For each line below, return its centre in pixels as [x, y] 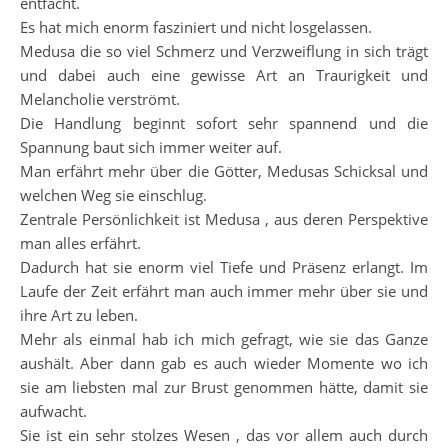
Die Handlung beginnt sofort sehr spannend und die [224, 123]
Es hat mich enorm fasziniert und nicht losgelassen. [196, 27]
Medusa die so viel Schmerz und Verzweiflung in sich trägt [224, 51]
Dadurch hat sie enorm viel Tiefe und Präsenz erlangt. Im [224, 267]
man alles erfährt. [80, 243]
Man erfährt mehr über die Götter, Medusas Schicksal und [224, 171]
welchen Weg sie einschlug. [113, 195]
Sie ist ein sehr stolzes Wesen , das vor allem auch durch [224, 435]
